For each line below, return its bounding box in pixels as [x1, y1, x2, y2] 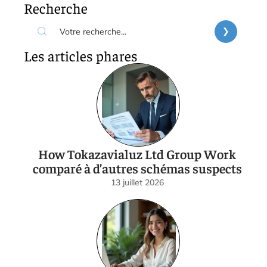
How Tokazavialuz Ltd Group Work [38, 145, 236, 162]
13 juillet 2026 [110, 176, 164, 188]
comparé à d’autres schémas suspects [32, 159, 242, 176]
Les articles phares [24, 46, 138, 64]
